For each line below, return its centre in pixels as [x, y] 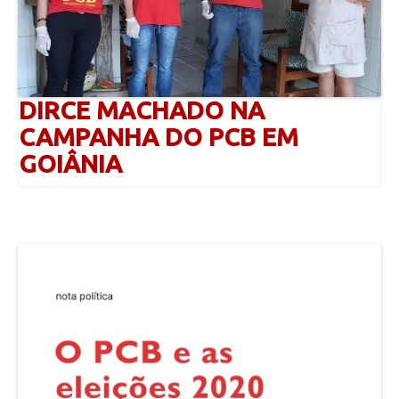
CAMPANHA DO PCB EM [159, 136]
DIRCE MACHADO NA [142, 110]
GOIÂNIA [70, 163]
